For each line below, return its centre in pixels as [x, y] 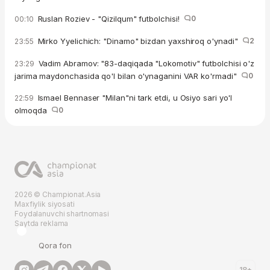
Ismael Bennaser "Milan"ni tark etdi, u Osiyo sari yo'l [134, 98]
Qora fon [55, 246]
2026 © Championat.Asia [58, 195]
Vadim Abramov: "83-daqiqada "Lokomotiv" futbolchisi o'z [145, 64]
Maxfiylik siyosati [45, 204]
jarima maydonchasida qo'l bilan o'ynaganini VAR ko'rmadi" [128, 76]
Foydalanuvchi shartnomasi [62, 214]
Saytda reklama [42, 224]
